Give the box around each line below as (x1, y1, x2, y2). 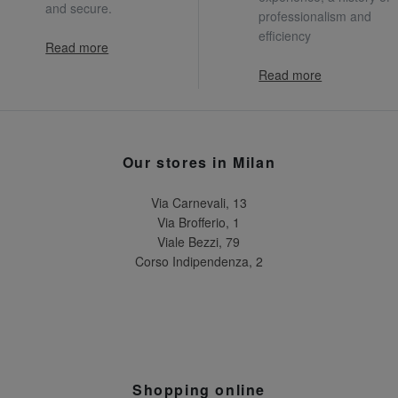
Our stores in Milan (122, 151, 276, 172)
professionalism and (259, 7, 372, 26)
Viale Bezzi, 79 (157, 232, 241, 251)
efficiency (259, 27, 312, 45)
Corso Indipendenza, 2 (134, 251, 263, 270)
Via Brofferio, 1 (157, 212, 241, 231)
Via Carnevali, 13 (150, 193, 247, 211)
